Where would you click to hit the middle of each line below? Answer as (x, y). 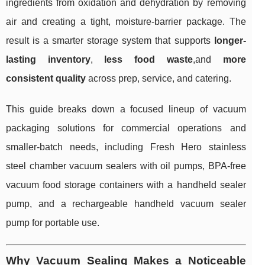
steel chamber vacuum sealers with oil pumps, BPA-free (126, 166)
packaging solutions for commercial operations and (126, 128)
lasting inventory (48, 60)
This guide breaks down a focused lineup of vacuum (126, 109)
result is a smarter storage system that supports (110, 41)
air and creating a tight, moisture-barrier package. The (126, 22)
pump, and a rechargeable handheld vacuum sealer (126, 204)
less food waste (148, 60)
